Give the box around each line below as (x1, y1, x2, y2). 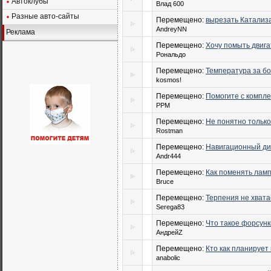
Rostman (156, 127, 183, 134)
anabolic (156, 254, 180, 261)
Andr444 (156, 152, 181, 160)
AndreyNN (156, 25, 187, 33)
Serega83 (156, 203, 184, 211)
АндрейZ (156, 229, 183, 236)
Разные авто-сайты (11, 12, 79, 21)
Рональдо (156, 51, 186, 58)
